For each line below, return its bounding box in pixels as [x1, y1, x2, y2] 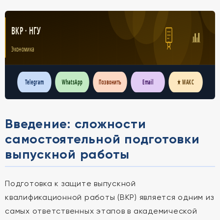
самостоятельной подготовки [5, 131, 200, 147]
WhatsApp [62, 77, 82, 86]
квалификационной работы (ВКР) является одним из [5, 192, 214, 202]
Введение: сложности [5, 116, 146, 132]
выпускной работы [5, 146, 130, 162]
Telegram [25, 77, 44, 86]
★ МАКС [177, 77, 194, 86]
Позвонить [99, 77, 121, 86]
